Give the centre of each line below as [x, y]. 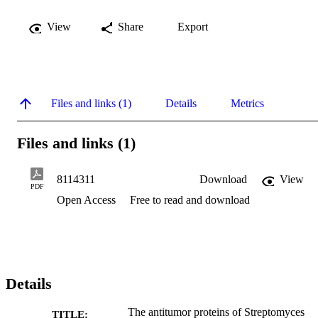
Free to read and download [190, 200]
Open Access [88, 200]
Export [193, 26]
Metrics [247, 103]
